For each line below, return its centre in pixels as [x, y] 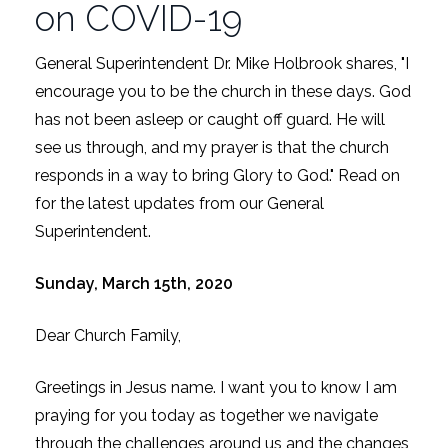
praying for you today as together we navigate [206, 415]
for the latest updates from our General [179, 203]
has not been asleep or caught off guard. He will [210, 119]
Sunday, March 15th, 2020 [134, 283]
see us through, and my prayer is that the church [212, 147]
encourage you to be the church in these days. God [223, 91]
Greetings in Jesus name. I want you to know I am [216, 387]
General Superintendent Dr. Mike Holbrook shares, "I [222, 63]
